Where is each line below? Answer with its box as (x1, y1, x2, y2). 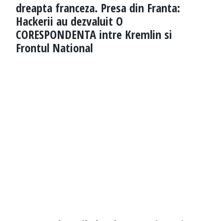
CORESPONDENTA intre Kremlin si (16, 26, 172, 43)
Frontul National (16, 39, 93, 56)
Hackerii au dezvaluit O (16, 13, 123, 30)
